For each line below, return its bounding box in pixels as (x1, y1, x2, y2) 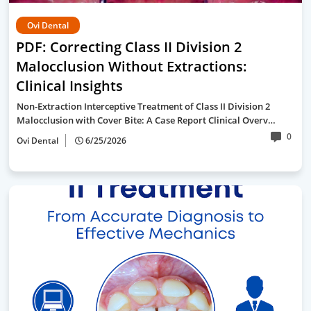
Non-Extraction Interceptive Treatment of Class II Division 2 (17, 100, 270, 112)
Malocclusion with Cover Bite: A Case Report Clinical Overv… (17, 114, 276, 126)
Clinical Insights (16, 76, 123, 95)
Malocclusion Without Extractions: (16, 57, 247, 76)
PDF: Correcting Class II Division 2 (16, 37, 242, 56)
